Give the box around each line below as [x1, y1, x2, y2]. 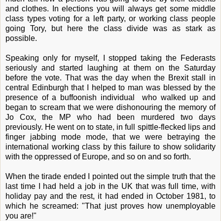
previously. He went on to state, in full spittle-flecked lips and [5, 122, 216, 131]
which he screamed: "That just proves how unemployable [5, 201, 216, 210]
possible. [5, 34, 37, 42]
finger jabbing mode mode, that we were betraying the [5, 132, 216, 141]
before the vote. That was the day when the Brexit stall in [5, 73, 216, 82]
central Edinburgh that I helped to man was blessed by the [5, 83, 216, 92]
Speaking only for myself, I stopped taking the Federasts [5, 53, 216, 62]
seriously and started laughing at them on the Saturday [5, 63, 216, 72]
